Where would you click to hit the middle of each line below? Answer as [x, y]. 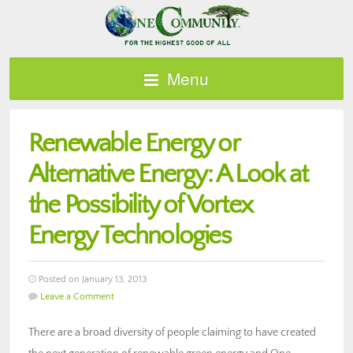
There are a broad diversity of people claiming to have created [172, 332]
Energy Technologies [130, 236]
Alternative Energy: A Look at [168, 174]
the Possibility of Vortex [140, 205]
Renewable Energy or [134, 143]
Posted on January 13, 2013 [91, 279]
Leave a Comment [77, 296]
